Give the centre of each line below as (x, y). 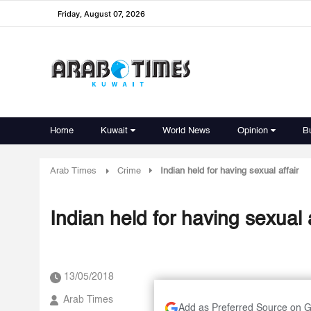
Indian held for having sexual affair (229, 171)
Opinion (253, 131)
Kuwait (114, 131)
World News (186, 131)
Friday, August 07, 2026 (101, 14)
